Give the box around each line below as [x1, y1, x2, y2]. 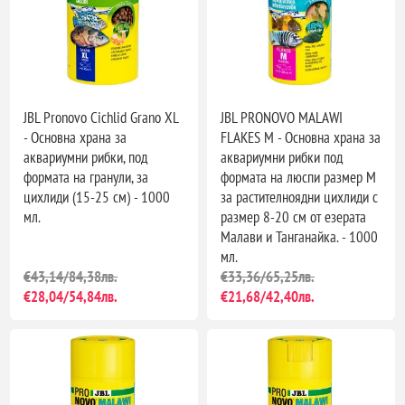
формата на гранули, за [24, 166, 149, 187]
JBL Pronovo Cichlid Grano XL [24, 107, 179, 127]
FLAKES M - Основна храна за [221, 127, 381, 147]
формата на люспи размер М [221, 166, 376, 187]
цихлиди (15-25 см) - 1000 [24, 186, 171, 207]
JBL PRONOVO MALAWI [221, 107, 343, 127]
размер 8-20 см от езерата [221, 206, 366, 227]
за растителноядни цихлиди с [221, 186, 378, 207]
